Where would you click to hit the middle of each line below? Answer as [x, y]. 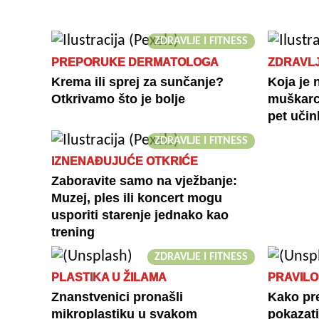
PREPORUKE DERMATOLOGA [135, 62]
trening [73, 232]
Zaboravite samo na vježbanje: [144, 181]
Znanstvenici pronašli [117, 297]
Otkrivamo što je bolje [118, 99]
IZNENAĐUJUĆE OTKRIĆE [125, 161]
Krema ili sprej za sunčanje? [137, 82]
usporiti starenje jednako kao [140, 215]
